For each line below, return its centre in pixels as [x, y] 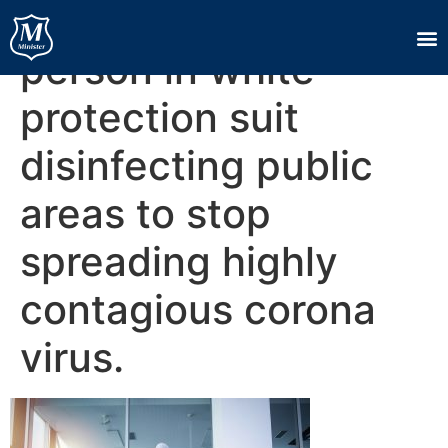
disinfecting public [196, 165]
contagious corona [198, 309]
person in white [167, 69]
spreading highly [179, 261]
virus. [72, 357]
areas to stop [145, 213]
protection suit [159, 117]
